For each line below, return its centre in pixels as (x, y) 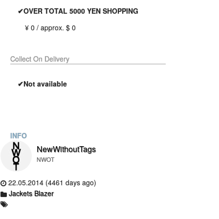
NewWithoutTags (66, 149)
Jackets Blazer (31, 193)
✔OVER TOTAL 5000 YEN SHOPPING (78, 11)
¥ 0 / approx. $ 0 (50, 27)
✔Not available (42, 84)
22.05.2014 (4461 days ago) (51, 182)
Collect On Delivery (40, 59)
